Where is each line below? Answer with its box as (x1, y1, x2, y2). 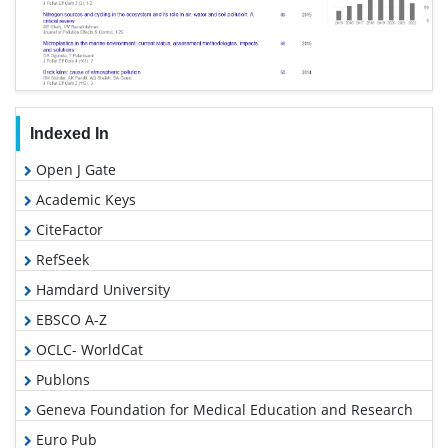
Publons (32, 369, 90, 389)
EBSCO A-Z (32, 309, 107, 329)
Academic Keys (32, 189, 136, 209)
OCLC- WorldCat (32, 339, 143, 359)
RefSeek (32, 249, 89, 269)
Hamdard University (32, 279, 170, 299)
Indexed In (29, 124, 109, 142)
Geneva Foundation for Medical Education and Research (32, 399, 413, 419)
